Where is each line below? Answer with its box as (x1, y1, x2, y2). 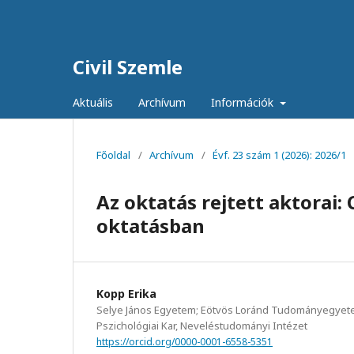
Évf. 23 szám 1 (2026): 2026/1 (213, 148, 346, 162)
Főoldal (96, 148, 130, 162)
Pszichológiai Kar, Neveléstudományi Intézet (96, 318, 307, 333)
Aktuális (73, 95, 113, 110)
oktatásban (96, 213, 205, 239)
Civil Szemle (73, 54, 183, 80)
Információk (211, 95, 277, 110)
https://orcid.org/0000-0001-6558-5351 (96, 334, 273, 348)
